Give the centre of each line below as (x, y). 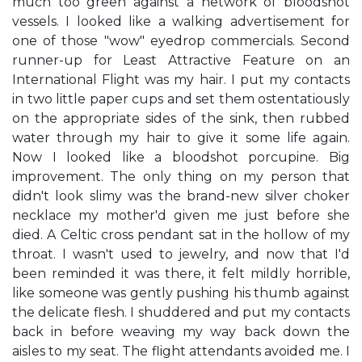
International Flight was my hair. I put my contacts (181, 80)
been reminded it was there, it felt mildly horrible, (181, 274)
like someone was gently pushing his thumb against (181, 293)
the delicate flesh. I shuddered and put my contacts (181, 312)
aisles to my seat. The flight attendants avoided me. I (181, 351)
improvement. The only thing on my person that (181, 177)
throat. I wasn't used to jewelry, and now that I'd (181, 254)
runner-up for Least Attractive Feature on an (181, 60)
